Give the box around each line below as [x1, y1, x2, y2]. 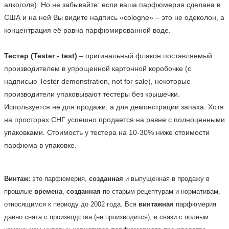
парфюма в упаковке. [4, 141, 85, 149]
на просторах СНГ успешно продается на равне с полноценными [4, 115, 225, 124]
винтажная [139, 200, 174, 208]
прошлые [4, 187, 34, 195]
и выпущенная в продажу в [123, 174, 210, 182]
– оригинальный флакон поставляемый [77, 51, 212, 60]
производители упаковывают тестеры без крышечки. [4, 89, 180, 98]
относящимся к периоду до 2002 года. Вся [4, 200, 139, 208]
